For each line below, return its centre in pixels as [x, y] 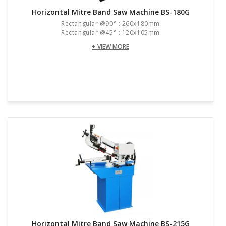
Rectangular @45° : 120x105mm [110, 33]
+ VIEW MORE [110, 47]
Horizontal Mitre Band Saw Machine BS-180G [110, 12]
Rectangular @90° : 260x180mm [110, 24]
